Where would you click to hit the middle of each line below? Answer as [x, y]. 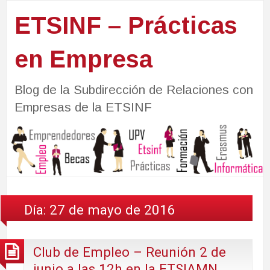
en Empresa [83, 59]
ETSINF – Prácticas [126, 25]
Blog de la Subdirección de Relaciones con [133, 89]
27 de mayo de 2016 [113, 209]
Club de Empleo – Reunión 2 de [130, 252]
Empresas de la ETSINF [83, 107]
